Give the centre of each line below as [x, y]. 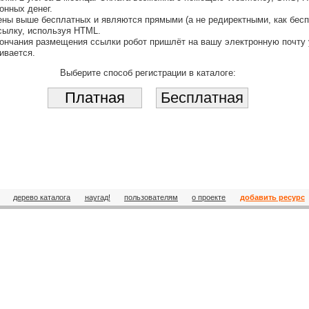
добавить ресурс [272, 197]
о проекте [209, 197]
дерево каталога [42, 197]
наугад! [97, 197]
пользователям [151, 197]
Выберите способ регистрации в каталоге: [148, 72]
